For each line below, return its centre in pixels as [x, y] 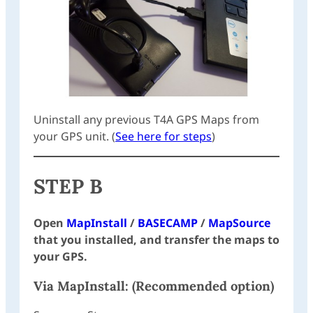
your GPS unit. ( [74, 137]
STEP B [68, 186]
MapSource [239, 223]
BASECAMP [168, 223]
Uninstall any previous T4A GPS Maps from [146, 120]
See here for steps [163, 137]
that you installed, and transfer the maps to [156, 240]
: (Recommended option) [199, 285]
